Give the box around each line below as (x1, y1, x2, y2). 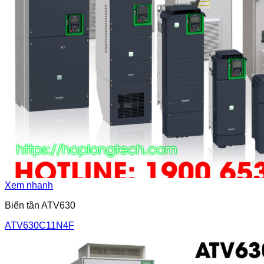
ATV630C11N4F (5, 220, 74, 230)
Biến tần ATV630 (5, 200, 75, 210)
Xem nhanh (5, 180, 53, 190)
